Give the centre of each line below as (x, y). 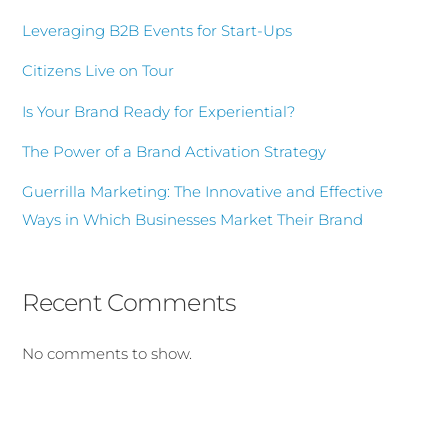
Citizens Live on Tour (98, 71)
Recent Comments (129, 301)
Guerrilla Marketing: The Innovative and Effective (203, 191)
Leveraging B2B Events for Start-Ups (157, 31)
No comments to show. (107, 353)
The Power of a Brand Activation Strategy (174, 151)
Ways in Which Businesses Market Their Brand (193, 219)
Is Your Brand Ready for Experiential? (159, 111)
